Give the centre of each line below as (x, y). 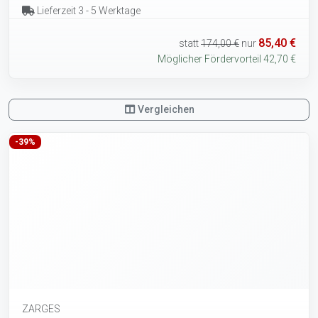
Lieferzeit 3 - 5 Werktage (87, 11)
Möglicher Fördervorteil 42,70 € (227, 59)
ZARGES (41, 309)
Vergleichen (165, 110)
